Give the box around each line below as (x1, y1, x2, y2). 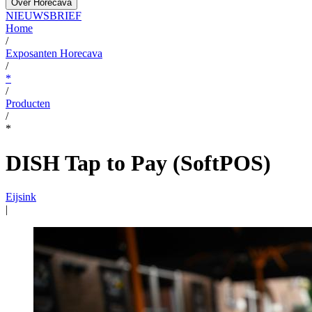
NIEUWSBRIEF (6, 10, 81, 22)
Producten (6, 97, 50, 110)
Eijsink (6, 191, 36, 203)
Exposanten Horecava (6, 47, 102, 60)
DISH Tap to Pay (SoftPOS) (6, 150, 271, 175)
